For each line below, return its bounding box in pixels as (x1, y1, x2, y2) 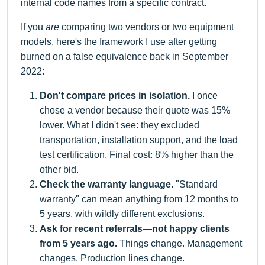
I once (190, 90, 218, 101)
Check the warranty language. (40, 179, 173, 189)
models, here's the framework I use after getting (21, 36, 217, 47)
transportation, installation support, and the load (40, 134, 238, 145)
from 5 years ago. (40, 238, 117, 248)
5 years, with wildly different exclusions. (40, 208, 205, 219)
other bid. (40, 164, 79, 174)
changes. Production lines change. (40, 253, 185, 263)
